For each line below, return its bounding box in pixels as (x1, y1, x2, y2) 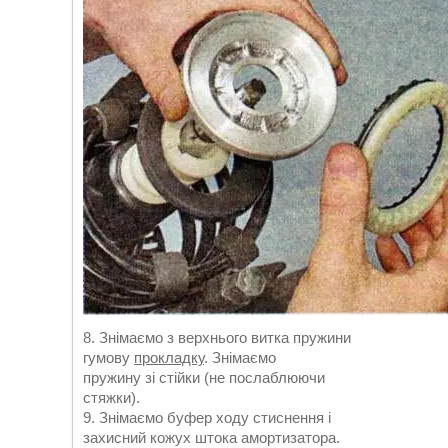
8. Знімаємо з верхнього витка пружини (83, 329, 351, 346)
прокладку (134, 349, 204, 366)
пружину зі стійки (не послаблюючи (83, 369, 325, 386)
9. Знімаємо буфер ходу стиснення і (83, 409, 331, 426)
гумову (83, 349, 134, 366)
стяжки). (83, 389, 140, 406)
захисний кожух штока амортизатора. (83, 429, 340, 446)
